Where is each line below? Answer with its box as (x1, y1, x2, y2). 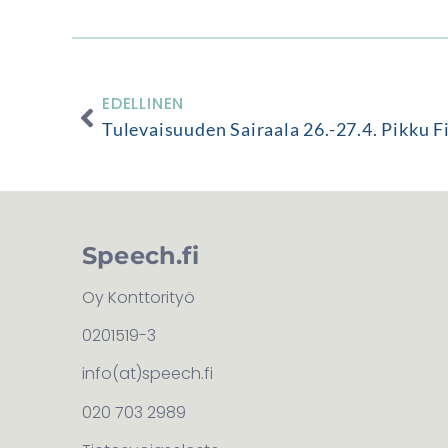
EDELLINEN (102, 92, 185, 116)
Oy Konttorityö (82, 285, 195, 309)
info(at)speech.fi (82, 362, 213, 386)
